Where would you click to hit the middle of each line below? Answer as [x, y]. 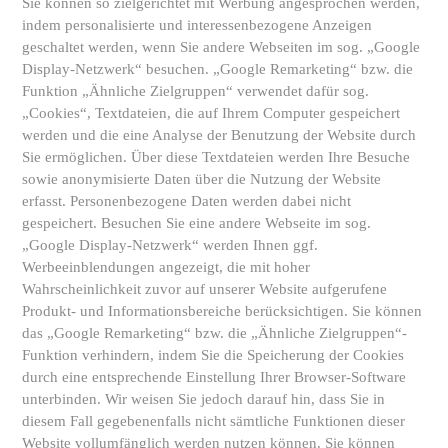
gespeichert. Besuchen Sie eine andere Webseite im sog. [196, 223]
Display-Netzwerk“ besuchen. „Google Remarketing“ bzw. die [217, 69]
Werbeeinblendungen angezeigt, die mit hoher [166, 267]
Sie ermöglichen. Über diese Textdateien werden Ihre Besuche [216, 157]
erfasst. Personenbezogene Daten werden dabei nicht [186, 201]
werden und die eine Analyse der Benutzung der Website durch [219, 135]
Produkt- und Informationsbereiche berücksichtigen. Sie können [222, 311]
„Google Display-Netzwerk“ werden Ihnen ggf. [170, 245]
